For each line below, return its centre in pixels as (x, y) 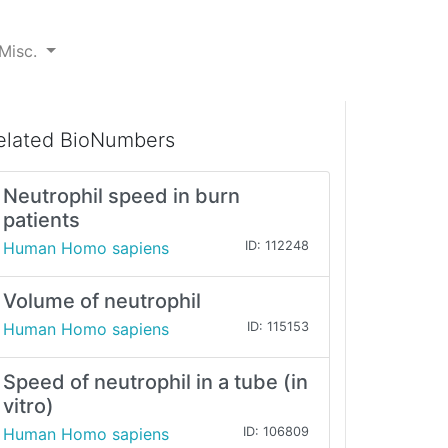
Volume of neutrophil (102, 301)
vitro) (28, 406)
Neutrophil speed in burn (121, 196)
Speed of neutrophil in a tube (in (155, 382)
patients (41, 220)
